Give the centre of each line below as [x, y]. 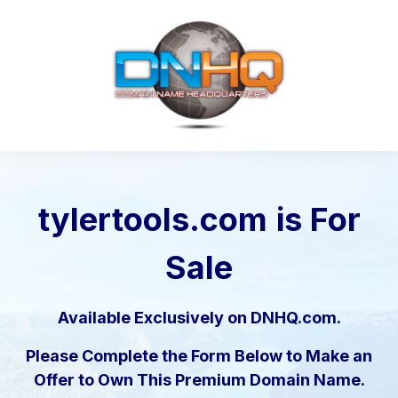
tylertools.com [152, 220]
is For [318, 220]
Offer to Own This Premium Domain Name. [199, 380]
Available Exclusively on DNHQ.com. [199, 318]
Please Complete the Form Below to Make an [199, 356]
